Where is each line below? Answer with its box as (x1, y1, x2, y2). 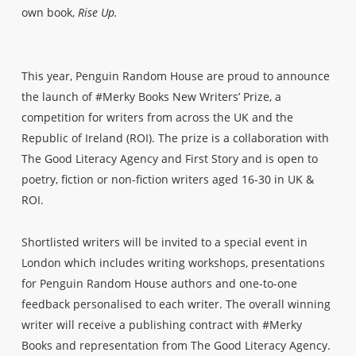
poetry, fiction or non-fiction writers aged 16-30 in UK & (21, 172, 314, 187)
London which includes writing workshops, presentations (21, 255, 325, 270)
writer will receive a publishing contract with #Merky (21, 317, 302, 332)
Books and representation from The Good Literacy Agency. (21, 338, 331, 353)
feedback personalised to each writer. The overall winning (21, 296, 331, 311)
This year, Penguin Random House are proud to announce (21, 68, 330, 83)
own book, (21, 5, 78, 20)
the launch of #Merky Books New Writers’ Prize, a (21, 89, 281, 104)
